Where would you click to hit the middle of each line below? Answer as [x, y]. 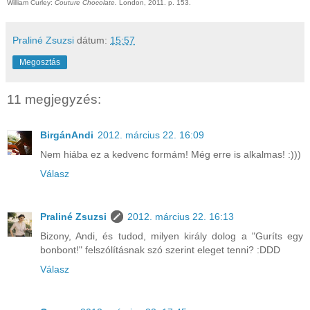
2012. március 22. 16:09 [151, 135]
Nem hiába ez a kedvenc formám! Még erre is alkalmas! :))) [171, 155]
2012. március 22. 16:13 [181, 217]
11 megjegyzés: [54, 100]
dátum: [93, 40]
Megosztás [40, 63]
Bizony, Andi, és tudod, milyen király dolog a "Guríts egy [172, 236]
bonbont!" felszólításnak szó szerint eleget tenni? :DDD [160, 250]
